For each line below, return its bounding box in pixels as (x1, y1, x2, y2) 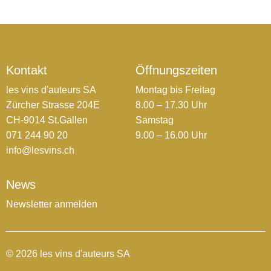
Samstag (135, 115, 174, 126)
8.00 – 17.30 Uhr (135, 100, 207, 111)
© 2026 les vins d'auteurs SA (6, 249, 130, 260)
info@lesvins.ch (6, 145, 74, 156)
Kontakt (6, 64, 47, 77)
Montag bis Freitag (135, 85, 215, 96)
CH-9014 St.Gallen (6, 115, 88, 126)
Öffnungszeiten (135, 64, 217, 77)
